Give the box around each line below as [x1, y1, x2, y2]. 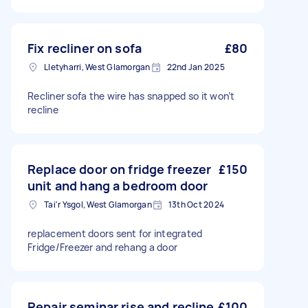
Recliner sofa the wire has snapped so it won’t [27, 89, 235, 102]
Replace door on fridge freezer [27, 161, 212, 177]
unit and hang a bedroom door [27, 177, 208, 194]
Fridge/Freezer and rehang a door [27, 241, 177, 254]
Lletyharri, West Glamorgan [44, 61, 151, 73]
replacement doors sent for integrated [27, 227, 203, 240]
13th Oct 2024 [168, 199, 224, 210]
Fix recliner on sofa [27, 40, 142, 56]
